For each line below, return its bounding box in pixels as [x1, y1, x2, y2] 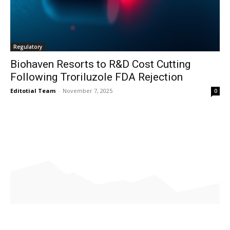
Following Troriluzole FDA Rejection [10, 70, 183, 83]
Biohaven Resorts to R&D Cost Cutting [10, 57, 190, 70]
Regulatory [13, 43, 42, 50]
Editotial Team [10, 86, 55, 94]
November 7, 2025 [63, 86, 112, 94]
